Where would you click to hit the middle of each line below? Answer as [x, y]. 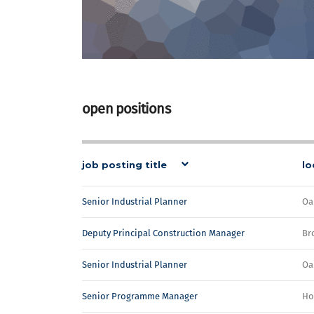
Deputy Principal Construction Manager [163, 233]
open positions [126, 109]
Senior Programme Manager [140, 296]
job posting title [124, 165]
